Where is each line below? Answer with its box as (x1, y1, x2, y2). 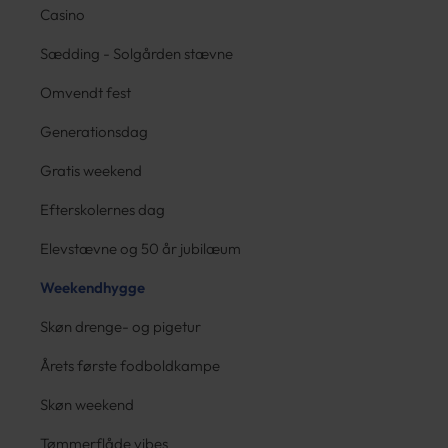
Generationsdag (40, 122, 148, 141)
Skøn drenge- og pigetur (40, 317, 201, 336)
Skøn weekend (40, 395, 134, 414)
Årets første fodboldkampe (40, 356, 220, 375)
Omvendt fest (40, 83, 131, 102)
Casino (40, 5, 85, 24)
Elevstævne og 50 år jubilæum (40, 239, 241, 258)
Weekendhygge (40, 278, 145, 297)
